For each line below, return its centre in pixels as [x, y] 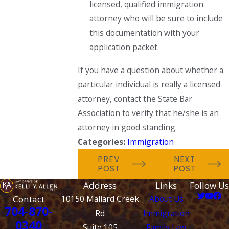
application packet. [124, 47]
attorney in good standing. [127, 128]
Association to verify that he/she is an [148, 113]
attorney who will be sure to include [156, 18]
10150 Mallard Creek [100, 199]
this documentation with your [145, 32]
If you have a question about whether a [150, 70]
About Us [166, 199]
